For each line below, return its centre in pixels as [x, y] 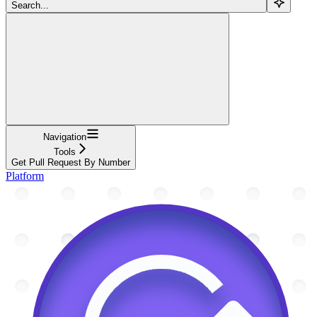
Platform [25, 175]
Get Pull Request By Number [71, 162]
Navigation [64, 137]
